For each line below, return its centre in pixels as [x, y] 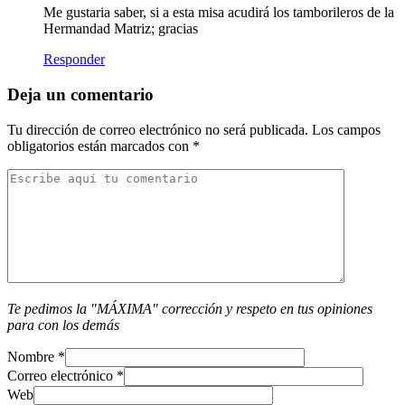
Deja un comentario [80, 94]
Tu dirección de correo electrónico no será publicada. [158, 129]
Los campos [344, 129]
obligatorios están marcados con [100, 146]
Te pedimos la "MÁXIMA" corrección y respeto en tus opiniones [190, 308]
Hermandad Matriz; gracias [121, 29]
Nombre [31, 356]
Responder [74, 60]
